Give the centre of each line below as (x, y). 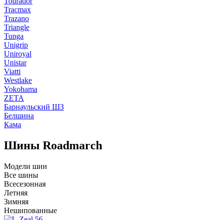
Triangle (17, 27)
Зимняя (16, 201)
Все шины (21, 175)
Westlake (18, 80)
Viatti (12, 71)
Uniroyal (18, 54)
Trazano (16, 18)
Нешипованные (30, 210)
